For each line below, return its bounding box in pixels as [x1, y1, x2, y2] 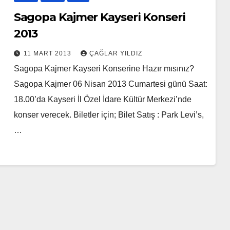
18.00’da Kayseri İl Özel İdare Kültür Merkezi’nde [13, 95, 191, 104]
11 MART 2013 [23, 50, 73, 57]
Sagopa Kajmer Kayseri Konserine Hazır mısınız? [13, 64, 194, 73]
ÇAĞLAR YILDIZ [89, 50, 142, 57]
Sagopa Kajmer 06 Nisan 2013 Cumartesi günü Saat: [13, 80, 207, 89]
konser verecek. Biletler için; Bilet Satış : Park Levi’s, [13, 110, 204, 120]
